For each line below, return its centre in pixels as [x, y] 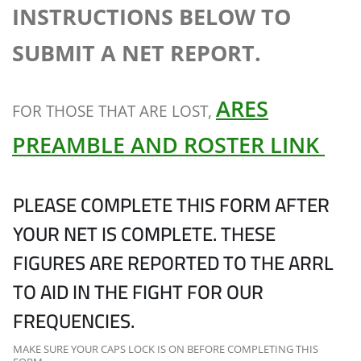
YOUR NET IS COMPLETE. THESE [144, 234]
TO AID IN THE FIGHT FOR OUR [138, 292]
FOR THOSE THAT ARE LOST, [114, 110]
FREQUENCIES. [74, 321]
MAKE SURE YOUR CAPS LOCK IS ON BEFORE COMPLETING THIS [166, 349]
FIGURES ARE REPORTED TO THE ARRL [173, 263]
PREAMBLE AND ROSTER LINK [168, 145]
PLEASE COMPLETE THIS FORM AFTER [171, 205]
